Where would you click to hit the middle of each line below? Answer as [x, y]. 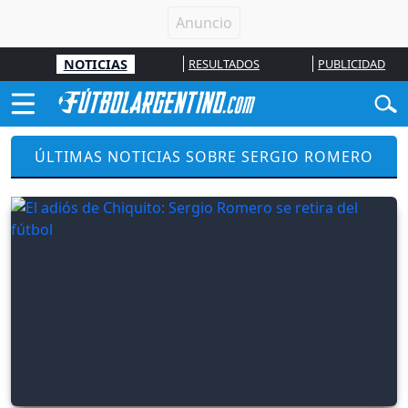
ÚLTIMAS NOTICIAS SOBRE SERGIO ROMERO [204, 156]
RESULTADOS [224, 64]
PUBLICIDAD [352, 64]
